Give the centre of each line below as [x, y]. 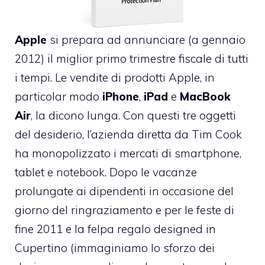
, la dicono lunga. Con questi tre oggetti [133, 116]
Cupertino [41, 248]
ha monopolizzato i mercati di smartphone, [128, 153]
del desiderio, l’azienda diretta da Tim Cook [128, 135]
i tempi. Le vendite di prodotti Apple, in [115, 78]
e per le [174, 210]
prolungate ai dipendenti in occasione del [124, 191]
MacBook [205, 97]
